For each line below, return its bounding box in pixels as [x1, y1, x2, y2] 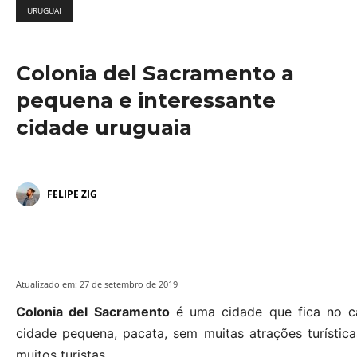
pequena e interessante [16, 88, 276, 114]
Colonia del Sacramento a [16, 61, 294, 87]
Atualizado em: [16, 278, 77, 291]
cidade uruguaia [16, 115, 192, 141]
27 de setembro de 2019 [80, 278, 178, 291]
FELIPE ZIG [47, 187, 97, 202]
